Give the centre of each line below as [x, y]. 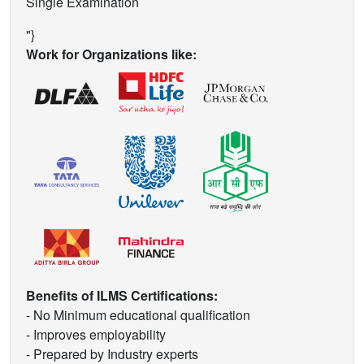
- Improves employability [96, 335]
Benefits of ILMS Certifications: [122, 296]
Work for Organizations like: [111, 54]
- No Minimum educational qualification [138, 315]
